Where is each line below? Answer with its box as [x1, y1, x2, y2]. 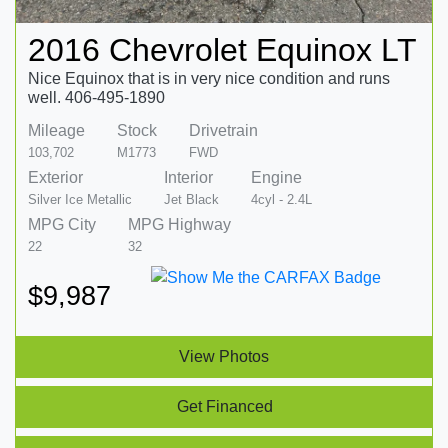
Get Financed [176, 397, 273, 415]
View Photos [179, 347, 269, 365]
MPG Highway [128, 215, 231, 233]
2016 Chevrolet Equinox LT [28, 31, 417, 68]
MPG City [28, 215, 96, 233]
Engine [251, 168, 302, 186]
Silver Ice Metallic [28, 191, 132, 207]
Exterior [28, 168, 83, 186]
